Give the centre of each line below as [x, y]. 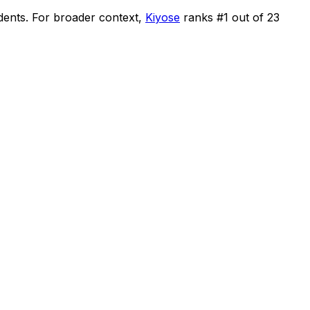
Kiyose [163, 17]
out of [248, 17]
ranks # [203, 17]
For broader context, [87, 17]
